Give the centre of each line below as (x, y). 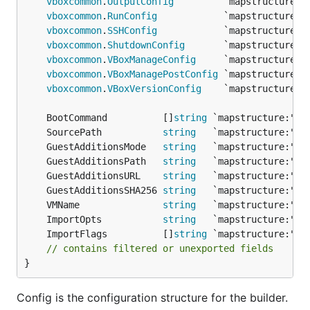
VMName (104, 205)
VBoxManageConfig (152, 60)
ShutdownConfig (146, 45)
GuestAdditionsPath (104, 161)
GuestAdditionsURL (104, 176)
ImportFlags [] (110, 234)
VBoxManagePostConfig (163, 74)
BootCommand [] (110, 118)
